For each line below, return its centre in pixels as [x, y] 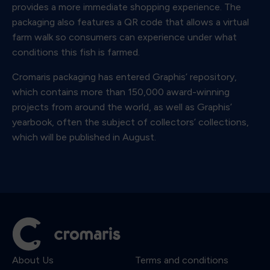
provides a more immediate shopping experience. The [127, 7]
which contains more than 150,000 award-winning [121, 92]
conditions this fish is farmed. [76, 52]
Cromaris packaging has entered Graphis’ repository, [124, 77]
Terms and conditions [182, 260]
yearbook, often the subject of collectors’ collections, [130, 122]
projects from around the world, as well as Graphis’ [122, 107]
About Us [33, 260]
